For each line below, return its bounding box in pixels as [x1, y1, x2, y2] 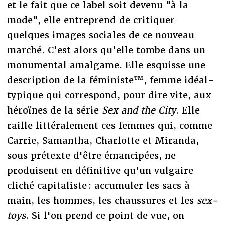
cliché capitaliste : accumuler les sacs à [7, 179, 190, 191]
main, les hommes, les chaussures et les [7, 194, 197, 206]
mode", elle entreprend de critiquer [7, 14, 175, 26]
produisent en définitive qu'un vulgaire [7, 164, 193, 176]
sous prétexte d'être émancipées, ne [7, 149, 176, 161]
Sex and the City [101, 104, 176, 116]
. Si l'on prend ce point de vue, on [25, 209, 184, 221]
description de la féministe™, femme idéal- [7, 74, 214, 86]
